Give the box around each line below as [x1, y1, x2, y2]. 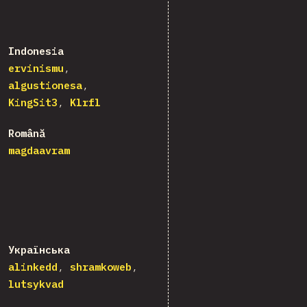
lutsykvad [8, 278, 64, 291]
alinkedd [8, 260, 58, 274]
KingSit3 [8, 96, 58, 110]
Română [8, 127, 46, 140]
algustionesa [8, 79, 83, 93]
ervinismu [8, 62, 64, 75]
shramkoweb [70, 260, 132, 274]
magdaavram [8, 144, 71, 158]
